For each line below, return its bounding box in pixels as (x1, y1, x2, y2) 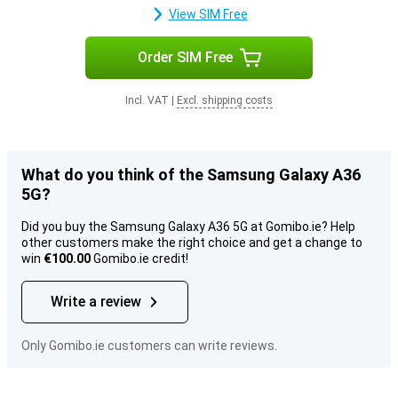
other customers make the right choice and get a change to (21, 235, 362, 250)
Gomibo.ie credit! (91, 251, 188, 266)
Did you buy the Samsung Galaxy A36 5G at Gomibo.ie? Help (21, 219, 355, 234)
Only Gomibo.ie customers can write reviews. (21, 338, 277, 353)
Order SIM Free (137, 49, 233, 66)
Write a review (51, 293, 141, 310)
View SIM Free (168, 7, 248, 21)
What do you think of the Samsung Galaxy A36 (21, 165, 361, 184)
